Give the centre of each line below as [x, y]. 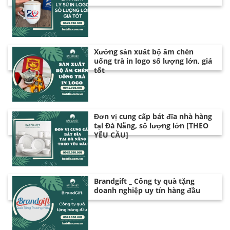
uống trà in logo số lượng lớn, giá [153, 61]
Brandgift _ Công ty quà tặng [145, 181]
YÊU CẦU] [111, 135]
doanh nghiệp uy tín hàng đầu [147, 190]
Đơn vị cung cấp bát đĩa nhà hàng [153, 117]
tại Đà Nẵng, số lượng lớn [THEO [151, 126]
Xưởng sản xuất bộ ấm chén [144, 52]
